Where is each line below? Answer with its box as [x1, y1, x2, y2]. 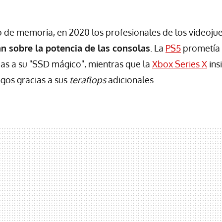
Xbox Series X [152, 58, 207, 69]
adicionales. [108, 74, 156, 85]
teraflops [69, 74, 108, 85]
